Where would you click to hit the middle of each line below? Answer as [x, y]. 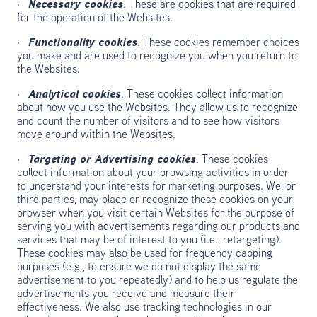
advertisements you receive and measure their [126, 294]
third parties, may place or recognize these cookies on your [155, 200]
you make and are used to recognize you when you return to [157, 57]
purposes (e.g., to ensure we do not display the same [139, 267]
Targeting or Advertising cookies [112, 160]
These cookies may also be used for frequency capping [145, 254]
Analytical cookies [75, 95]
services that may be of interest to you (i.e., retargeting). [149, 241]
